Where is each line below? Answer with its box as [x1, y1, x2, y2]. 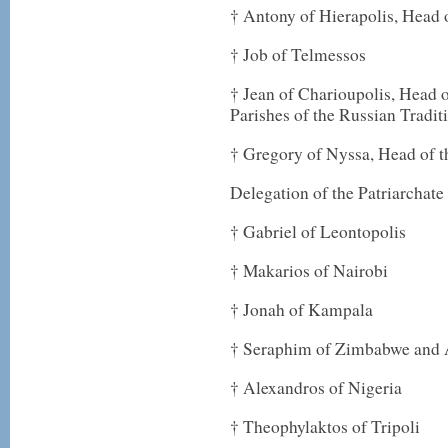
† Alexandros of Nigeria [230, 376, 402, 399]
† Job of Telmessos [230, 43, 366, 66]
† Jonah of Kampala [230, 298, 373, 321]
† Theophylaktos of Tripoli [230, 415, 420, 438]
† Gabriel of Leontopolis [230, 220, 406, 243]
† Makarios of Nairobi [230, 259, 388, 282]
